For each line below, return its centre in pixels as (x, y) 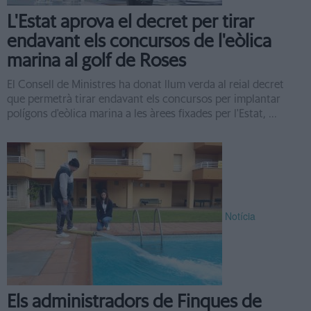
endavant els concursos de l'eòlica (139, 42)
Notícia (240, 216)
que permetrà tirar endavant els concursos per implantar (144, 99)
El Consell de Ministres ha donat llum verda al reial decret (145, 85)
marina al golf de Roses (96, 61)
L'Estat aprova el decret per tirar (131, 22)
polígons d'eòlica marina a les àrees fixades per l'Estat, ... (142, 114)
